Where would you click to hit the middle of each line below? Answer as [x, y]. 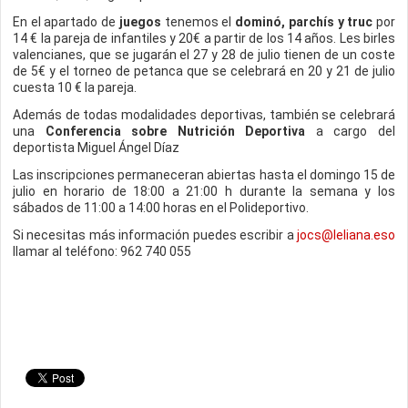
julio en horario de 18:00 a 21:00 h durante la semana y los [204, 191]
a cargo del [351, 131]
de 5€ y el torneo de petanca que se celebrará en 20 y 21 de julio [204, 71]
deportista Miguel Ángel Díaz [96, 148]
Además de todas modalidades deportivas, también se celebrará [204, 115]
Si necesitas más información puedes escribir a [155, 235]
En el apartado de [66, 22]
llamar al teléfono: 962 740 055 [102, 251]
